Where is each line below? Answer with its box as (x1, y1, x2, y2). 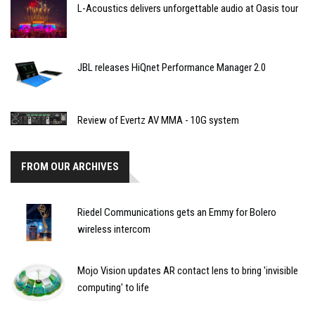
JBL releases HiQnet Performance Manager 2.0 (77, 60, 266, 74)
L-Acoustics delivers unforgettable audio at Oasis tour (77, 2, 298, 15)
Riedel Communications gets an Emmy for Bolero (77, 205, 276, 219)
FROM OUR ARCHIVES (21, 160, 119, 173)
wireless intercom (77, 222, 150, 236)
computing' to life (77, 281, 149, 294)
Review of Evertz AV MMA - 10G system (77, 113, 239, 127)
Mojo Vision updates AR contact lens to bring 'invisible (77, 264, 298, 277)
